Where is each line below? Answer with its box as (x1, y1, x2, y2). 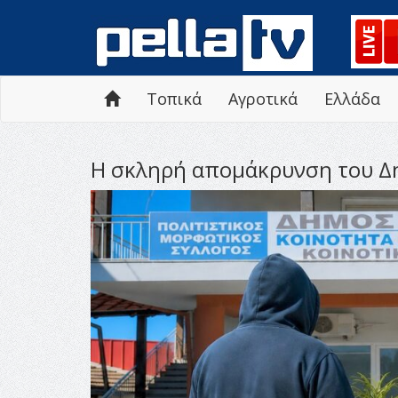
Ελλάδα (324, 88, 380, 109)
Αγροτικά (228, 88, 298, 109)
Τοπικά (147, 88, 202, 109)
